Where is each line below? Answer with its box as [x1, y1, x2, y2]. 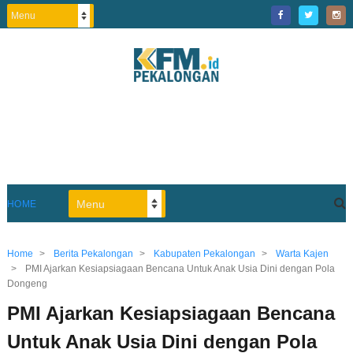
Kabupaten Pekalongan [153, 248, 255, 260]
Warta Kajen [275, 248, 329, 260]
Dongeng [6, 278, 47, 290]
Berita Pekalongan [53, 248, 133, 260]
